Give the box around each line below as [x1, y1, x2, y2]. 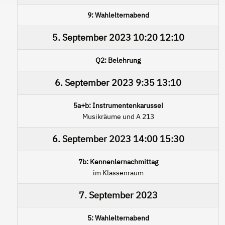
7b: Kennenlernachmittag [78, 157, 158, 166]
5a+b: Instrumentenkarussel [73, 100, 163, 110]
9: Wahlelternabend [87, 10, 149, 20]
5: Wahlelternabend [87, 213, 149, 222]
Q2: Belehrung [95, 55, 141, 65]
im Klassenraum [92, 168, 144, 177]
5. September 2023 [52, 31, 131, 43]
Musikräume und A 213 [82, 111, 154, 121]
